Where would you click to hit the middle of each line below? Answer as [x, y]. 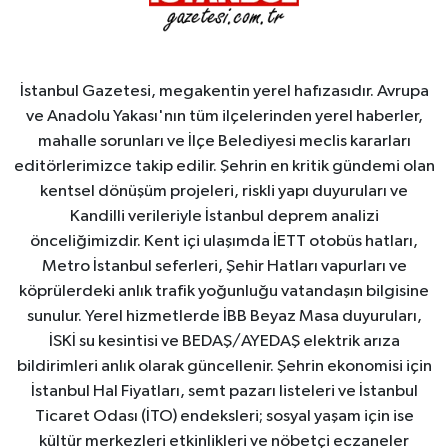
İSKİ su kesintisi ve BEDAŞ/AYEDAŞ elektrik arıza [224, 342]
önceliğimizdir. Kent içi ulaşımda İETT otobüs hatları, [224, 242]
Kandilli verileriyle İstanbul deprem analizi [224, 217]
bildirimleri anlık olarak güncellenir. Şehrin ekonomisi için [224, 367]
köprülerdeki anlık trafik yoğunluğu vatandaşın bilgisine [224, 292]
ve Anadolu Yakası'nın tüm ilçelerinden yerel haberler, [224, 117]
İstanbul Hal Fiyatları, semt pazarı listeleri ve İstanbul [224, 392]
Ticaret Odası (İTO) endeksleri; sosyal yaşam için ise [224, 417]
